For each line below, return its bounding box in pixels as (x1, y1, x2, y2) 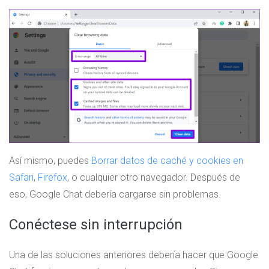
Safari (9, 172, 34, 184)
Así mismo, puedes (9, 155, 91, 167)
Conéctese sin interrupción (9, 216, 183, 234)
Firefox (38, 172, 67, 184)
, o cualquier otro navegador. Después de (67, 172, 240, 184)
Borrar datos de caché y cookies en (91, 155, 243, 167)
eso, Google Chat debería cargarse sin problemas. (9, 189, 221, 201)
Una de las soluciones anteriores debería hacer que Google (9, 249, 258, 261)
